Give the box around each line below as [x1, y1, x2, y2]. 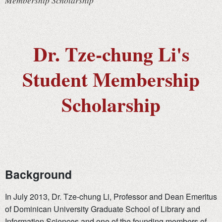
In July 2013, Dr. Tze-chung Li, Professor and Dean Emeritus [5, 191, 217, 203]
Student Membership [22, 64, 200, 94]
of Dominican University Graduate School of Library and [5, 203, 200, 215]
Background [5, 166, 72, 183]
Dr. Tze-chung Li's [33, 39, 189, 68]
